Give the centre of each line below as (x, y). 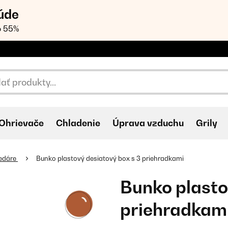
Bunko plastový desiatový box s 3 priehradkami (110, 158)
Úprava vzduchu (148, 123)
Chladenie (78, 123)
